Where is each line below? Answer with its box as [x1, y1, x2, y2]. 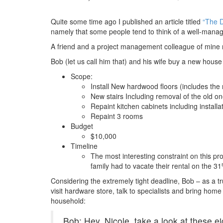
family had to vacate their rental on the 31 [91, 161, 222, 171]
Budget [71, 121, 93, 131]
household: [51, 196, 86, 206]
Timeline [71, 141, 98, 151]
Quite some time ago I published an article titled [51, 16, 203, 26]
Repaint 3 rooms [91, 111, 143, 121]
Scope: [71, 71, 93, 81]
